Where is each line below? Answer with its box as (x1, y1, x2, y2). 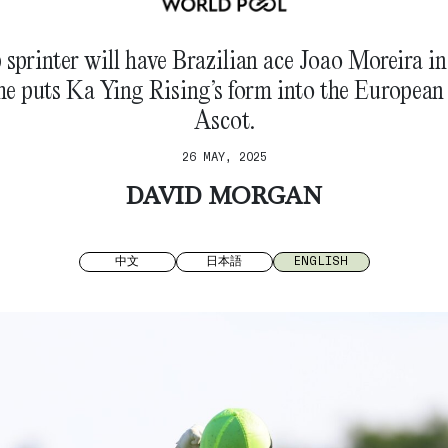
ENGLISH (294, 253, 348, 267)
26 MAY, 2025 (181, 149, 267, 163)
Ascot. (193, 102, 255, 136)
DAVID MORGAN (126, 185, 322, 210)
